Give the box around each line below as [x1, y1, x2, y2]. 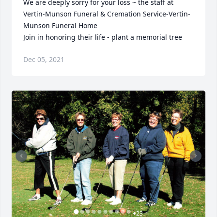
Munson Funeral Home [23, 21, 97, 31]
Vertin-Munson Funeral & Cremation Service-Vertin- [23, 9, 190, 19]
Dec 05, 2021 [23, 55, 64, 64]
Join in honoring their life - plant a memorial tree [23, 32, 182, 42]
